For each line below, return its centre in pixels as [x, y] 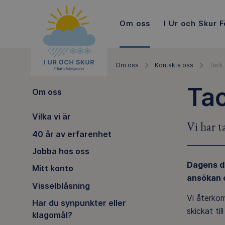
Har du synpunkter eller [79, 203]
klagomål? [52, 215]
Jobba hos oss [61, 151]
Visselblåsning [61, 186]
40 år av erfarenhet [72, 134]
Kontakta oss [174, 65]
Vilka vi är [51, 117]
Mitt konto [52, 168]
